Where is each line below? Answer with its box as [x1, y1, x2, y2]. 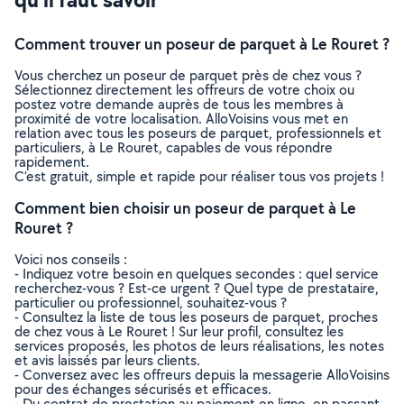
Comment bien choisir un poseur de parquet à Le [14, 197, 356, 218]
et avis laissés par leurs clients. [14, 351, 200, 370]
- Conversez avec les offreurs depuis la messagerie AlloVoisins [14, 365, 390, 384]
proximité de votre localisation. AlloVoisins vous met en [14, 109, 348, 128]
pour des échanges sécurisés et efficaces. [14, 380, 271, 399]
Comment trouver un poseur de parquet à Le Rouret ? [14, 33, 390, 54]
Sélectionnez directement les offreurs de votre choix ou [14, 80, 354, 99]
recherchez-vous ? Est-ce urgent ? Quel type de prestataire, [14, 279, 379, 298]
